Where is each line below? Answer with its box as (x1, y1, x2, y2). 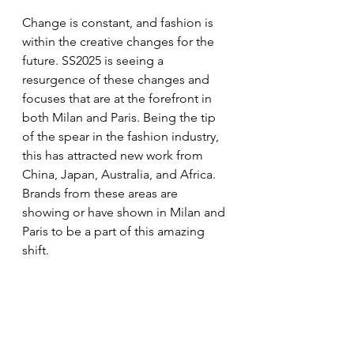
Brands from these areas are (22, 186, 181, 201)
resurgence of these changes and (22, 72, 213, 87)
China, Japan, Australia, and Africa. (22, 167, 219, 182)
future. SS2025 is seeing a (22, 53, 167, 68)
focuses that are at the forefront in (22, 91, 215, 106)
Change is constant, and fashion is (22, 15, 217, 30)
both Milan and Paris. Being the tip (22, 110, 219, 125)
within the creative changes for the (22, 34, 217, 49)
